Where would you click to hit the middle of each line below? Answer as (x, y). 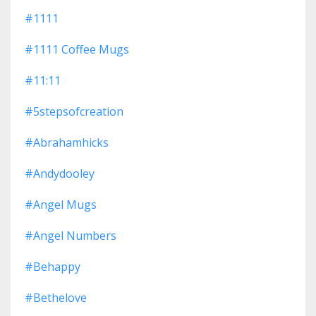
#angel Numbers (71, 236)
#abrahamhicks (67, 143)
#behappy (53, 267)
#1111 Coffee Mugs (77, 50)
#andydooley (60, 174)
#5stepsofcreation (74, 112)
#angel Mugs (61, 205)
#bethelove (56, 298)
